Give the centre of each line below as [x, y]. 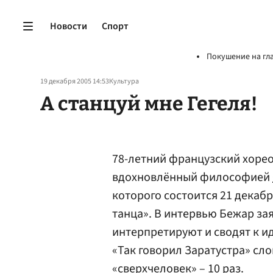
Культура [124, 81]
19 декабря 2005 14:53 [75, 81]
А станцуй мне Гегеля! [149, 104]
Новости [69, 26]
